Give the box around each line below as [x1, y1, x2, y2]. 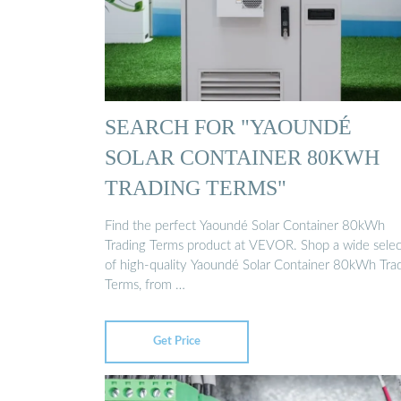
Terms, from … [105, 278, 185, 293]
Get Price [153, 335, 200, 347]
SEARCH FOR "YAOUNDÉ [105, 114, 352, 139]
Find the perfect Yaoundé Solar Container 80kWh [105, 219, 385, 234]
